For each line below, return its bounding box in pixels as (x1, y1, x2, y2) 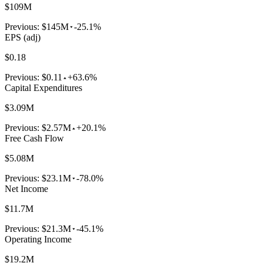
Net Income (5, 183, 48, 194)
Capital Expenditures (5, 82, 82, 93)
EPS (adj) (5, 32, 41, 42)
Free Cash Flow (5, 133, 64, 143)
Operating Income (5, 234, 72, 244)
